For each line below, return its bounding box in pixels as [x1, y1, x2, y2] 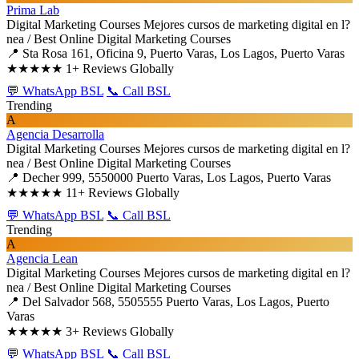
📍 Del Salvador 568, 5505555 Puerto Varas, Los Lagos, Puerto [6, 295, 329, 309]
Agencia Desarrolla [6, 127, 104, 141]
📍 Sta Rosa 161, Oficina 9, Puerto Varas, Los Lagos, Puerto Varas [6, 46, 345, 60]
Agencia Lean [6, 252, 78, 265]
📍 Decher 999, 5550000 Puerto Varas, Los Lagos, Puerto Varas [6, 171, 331, 184]
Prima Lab [6, 3, 59, 17]
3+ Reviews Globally [66, 325, 174, 338]
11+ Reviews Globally [66, 186, 179, 200]
